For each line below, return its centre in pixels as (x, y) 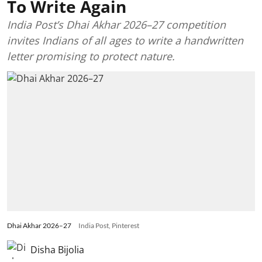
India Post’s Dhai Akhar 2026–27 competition (116, 25)
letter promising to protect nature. (91, 56)
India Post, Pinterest (109, 225)
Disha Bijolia (57, 249)
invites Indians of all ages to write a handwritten (125, 41)
